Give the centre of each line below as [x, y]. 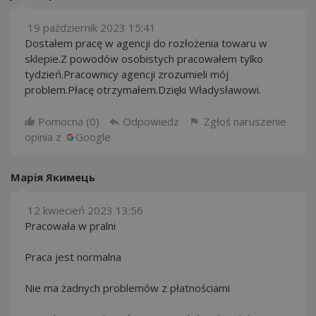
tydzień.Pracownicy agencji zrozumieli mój [127, 74]
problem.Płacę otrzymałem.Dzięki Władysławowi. [143, 90]
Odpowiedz [151, 121]
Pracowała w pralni [70, 226]
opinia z [44, 137]
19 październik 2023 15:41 [92, 28]
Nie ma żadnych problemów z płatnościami [127, 288]
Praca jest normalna [73, 257]
